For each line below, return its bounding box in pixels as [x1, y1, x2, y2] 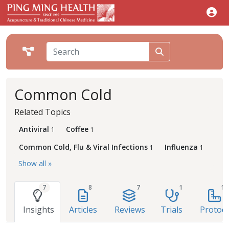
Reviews [114, 204, 145, 215]
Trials [161, 204, 182, 215]
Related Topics [14, 106, 71, 118]
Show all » [18, 158, 52, 168]
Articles [69, 204, 97, 215]
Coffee [66, 124, 88, 134]
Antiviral [19, 124, 49, 134]
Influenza [165, 142, 198, 152]
